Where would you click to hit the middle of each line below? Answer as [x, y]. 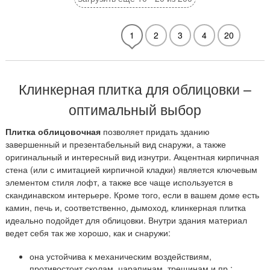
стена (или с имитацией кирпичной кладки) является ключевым [131, 169]
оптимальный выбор [135, 109]
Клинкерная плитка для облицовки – [135, 89]
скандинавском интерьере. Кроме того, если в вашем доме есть [132, 195]
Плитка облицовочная [53, 131]
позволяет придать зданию [155, 131]
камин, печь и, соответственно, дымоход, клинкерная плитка [126, 207]
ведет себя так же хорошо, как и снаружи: [88, 233]
